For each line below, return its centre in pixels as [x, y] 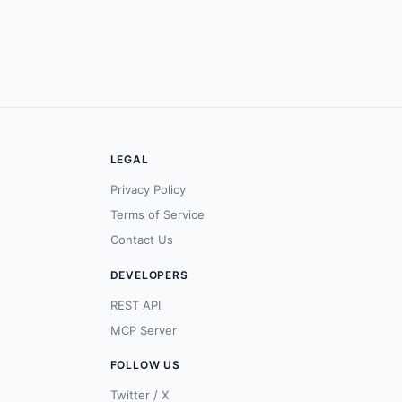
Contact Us [141, 240]
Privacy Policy [148, 190]
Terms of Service [157, 215]
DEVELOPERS [149, 275]
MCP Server [143, 330]
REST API [135, 305]
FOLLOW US [145, 364]
